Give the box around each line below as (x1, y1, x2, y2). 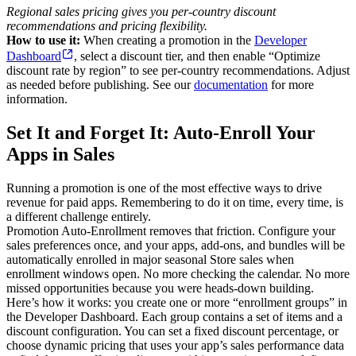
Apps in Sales (6, 144, 114, 165)
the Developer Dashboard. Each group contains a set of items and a (6, 309, 342, 323)
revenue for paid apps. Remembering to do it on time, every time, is (6, 195, 343, 209)
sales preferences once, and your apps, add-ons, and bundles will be (6, 238, 345, 252)
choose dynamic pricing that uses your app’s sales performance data (6, 338, 344, 352)
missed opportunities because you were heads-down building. (6, 281, 314, 295)
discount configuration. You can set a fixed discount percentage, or (6, 323, 339, 338)
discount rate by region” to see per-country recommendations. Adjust (6, 64, 350, 78)
